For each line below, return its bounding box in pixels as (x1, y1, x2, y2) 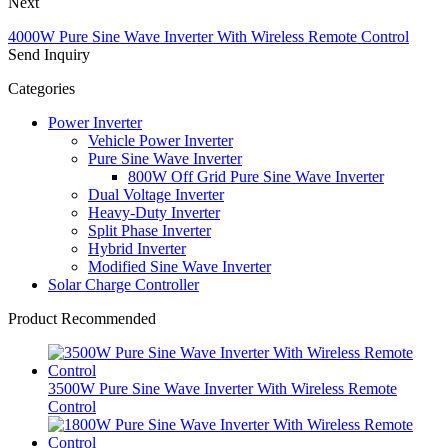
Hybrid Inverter (88, 240, 186, 258)
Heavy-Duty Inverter (88, 204, 220, 222)
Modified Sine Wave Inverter (88, 258, 271, 276)
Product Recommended (8, 310, 156, 328)
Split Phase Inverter (88, 222, 211, 240)
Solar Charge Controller (48, 276, 199, 294)
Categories (8, 80, 75, 98)
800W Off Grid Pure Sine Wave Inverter (128, 168, 384, 186)
